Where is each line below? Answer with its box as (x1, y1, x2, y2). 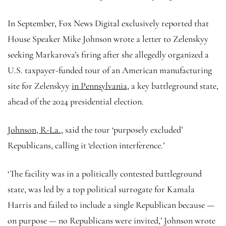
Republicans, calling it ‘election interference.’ (8, 139, 166, 151)
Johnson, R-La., (8, 124, 63, 135)
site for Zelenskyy (8, 80, 72, 91)
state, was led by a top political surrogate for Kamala (8, 183, 195, 195)
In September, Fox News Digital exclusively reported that (8, 17, 209, 29)
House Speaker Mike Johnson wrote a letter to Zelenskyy (8, 33, 208, 44)
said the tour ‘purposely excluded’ (63, 124, 183, 135)
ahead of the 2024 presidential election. (8, 95, 144, 107)
